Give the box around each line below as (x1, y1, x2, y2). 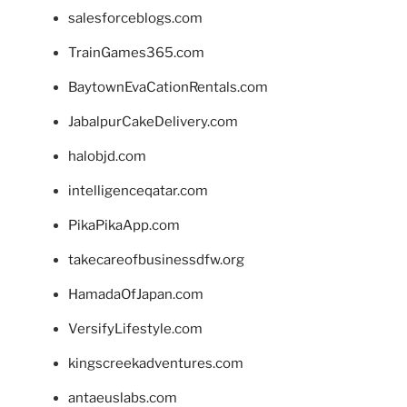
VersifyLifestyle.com (68, 321, 203, 338)
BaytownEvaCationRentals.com (68, 79, 268, 96)
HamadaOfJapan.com (68, 286, 203, 303)
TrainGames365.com (68, 45, 204, 62)
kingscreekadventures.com (68, 355, 243, 372)
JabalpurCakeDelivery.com (68, 114, 238, 131)
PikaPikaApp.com (68, 217, 180, 234)
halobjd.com (68, 148, 146, 165)
